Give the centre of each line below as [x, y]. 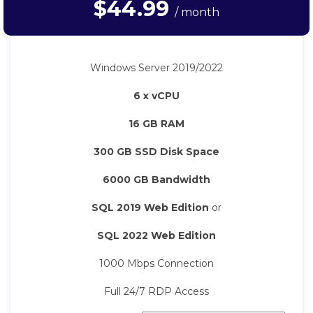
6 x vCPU [156, 96]
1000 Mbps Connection [156, 264]
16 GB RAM [156, 124]
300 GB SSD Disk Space [156, 152]
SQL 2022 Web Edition [156, 236]
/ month [197, 13]
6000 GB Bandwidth [156, 180]
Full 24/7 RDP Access [156, 292]
